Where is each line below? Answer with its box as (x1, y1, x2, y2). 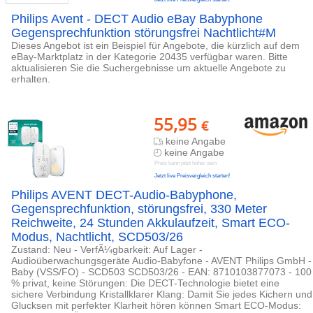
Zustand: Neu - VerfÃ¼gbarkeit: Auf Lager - (11, 244, 203, 255)
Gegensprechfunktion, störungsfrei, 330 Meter (11, 202, 267, 216)
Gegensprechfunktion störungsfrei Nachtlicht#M (11, 26, 276, 40)
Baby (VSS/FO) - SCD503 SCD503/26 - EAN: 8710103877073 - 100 (11, 266, 312, 277)
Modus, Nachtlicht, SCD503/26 (11, 230, 183, 244)
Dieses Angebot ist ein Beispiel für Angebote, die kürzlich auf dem (11, 40, 300, 51)
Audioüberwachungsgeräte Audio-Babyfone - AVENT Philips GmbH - (11, 255, 312, 266)
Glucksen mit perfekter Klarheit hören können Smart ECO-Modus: (11, 300, 301, 311)
